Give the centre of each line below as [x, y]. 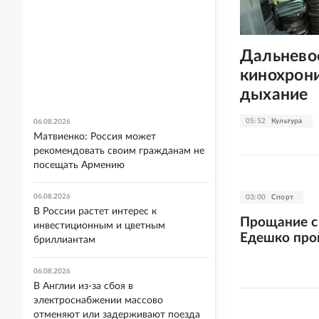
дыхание [274, 94]
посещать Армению [79, 165]
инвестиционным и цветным [99, 226]
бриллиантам [64, 240]
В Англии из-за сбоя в [83, 286]
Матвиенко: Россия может [95, 137]
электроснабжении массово [98, 300]
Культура [287, 121]
